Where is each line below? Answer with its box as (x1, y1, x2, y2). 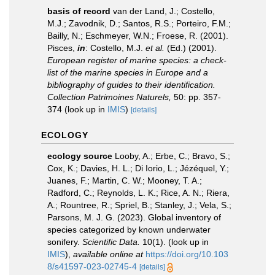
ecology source (47, 151, 112, 161)
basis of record (47, 6, 110, 16)
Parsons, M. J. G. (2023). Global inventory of (47, 212, 221, 222)
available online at (73, 249, 143, 259)
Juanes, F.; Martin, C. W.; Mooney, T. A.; (47, 176, 202, 185)
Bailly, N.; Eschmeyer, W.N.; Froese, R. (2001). (47, 31, 228, 41)
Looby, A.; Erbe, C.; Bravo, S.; (115, 151, 230, 161)
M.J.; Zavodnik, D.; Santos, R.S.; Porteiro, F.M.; (47, 18, 231, 28)
